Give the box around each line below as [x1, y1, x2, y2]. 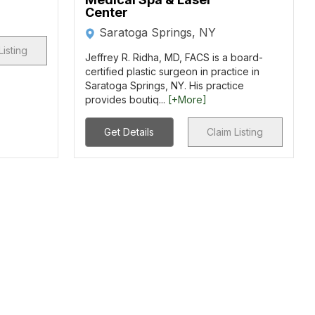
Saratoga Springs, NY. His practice [84, 79, 244, 91]
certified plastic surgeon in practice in [84, 65, 259, 77]
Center [84, 5, 128, 20]
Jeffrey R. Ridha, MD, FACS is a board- [84, 51, 263, 63]
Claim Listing [207, 126, 264, 138]
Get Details [104, 126, 155, 138]
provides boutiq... [84, 94, 168, 105]
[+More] [167, 94, 207, 105]
